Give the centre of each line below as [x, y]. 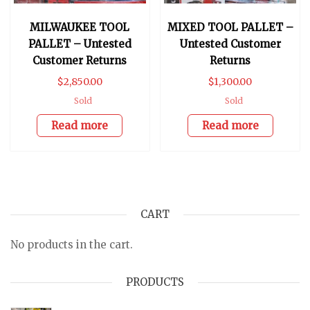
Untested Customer [230, 44]
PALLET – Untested [80, 44]
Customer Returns [80, 60]
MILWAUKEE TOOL [80, 27]
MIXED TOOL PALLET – [230, 27]
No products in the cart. [72, 245]
